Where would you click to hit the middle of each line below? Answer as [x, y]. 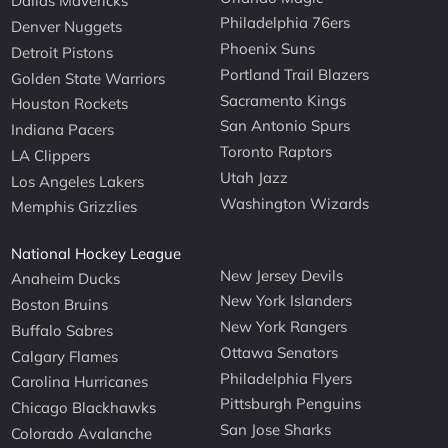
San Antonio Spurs [285, 126]
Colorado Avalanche [82, 433]
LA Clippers [51, 155]
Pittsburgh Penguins [291, 404]
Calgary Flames [65, 356]
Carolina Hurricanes [80, 382]
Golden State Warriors [88, 78]
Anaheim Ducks [66, 279]
